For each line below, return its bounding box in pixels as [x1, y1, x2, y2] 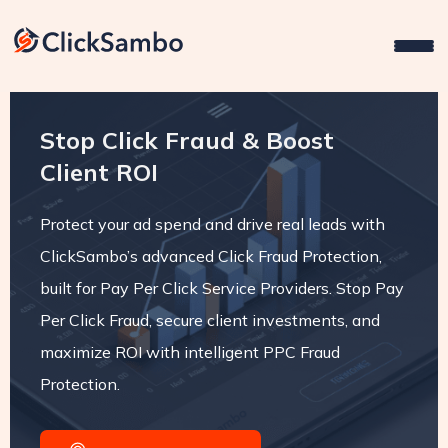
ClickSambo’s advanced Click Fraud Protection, [39, 246, 382, 266]
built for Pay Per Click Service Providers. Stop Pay [39, 278, 404, 298]
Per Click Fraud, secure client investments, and [39, 310, 380, 330]
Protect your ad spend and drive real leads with [39, 214, 385, 234]
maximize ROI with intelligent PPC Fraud [39, 342, 340, 362]
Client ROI [39, 157, 158, 187]
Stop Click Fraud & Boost [39, 125, 334, 155]
